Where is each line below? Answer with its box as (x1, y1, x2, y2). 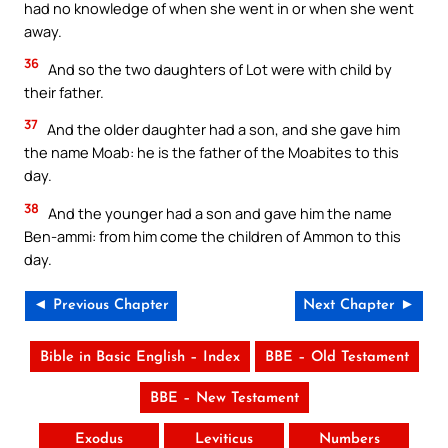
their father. (24, 81, 104, 102)
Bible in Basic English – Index (39, 349, 240, 365)
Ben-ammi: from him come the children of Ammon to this (24, 225, 401, 246)
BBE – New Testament (149, 390, 299, 406)
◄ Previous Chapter (33, 297, 169, 313)
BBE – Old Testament (264, 349, 409, 365)
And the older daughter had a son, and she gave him (44, 119, 400, 140)
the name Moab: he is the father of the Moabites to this (24, 142, 399, 163)
